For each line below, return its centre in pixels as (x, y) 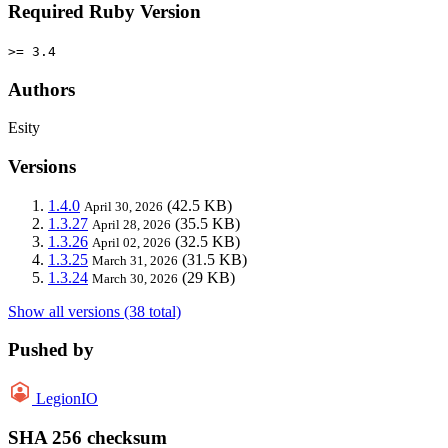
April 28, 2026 (131, 224)
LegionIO (67, 399)
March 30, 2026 (135, 278)
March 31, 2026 (135, 260)
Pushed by (51, 350)
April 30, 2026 (123, 206)
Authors (41, 89)
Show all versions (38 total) (94, 311)
